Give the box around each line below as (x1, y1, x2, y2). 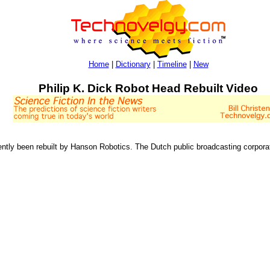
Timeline (157, 60, 187, 69)
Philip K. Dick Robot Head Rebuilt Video (39, 81, 258, 95)
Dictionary (115, 60, 151, 69)
